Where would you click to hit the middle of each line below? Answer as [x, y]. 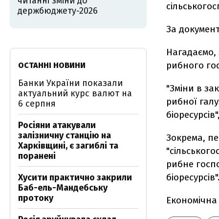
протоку [36, 198]
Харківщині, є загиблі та [68, 146]
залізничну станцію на [65, 135]
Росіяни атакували [57, 125]
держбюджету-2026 [58, 11]
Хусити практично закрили [75, 177]
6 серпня [37, 104]
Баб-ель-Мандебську [63, 188]
